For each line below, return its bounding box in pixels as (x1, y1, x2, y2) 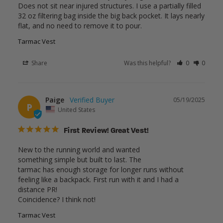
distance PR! (18, 184, 57, 194)
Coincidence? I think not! (18, 194, 96, 204)
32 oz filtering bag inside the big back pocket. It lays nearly (18, 11, 205, 21)
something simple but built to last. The (18, 154, 141, 164)
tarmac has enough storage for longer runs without (18, 164, 184, 174)
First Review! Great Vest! (64, 127, 149, 135)
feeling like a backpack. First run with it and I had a (18, 174, 179, 184)
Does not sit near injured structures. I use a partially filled (18, 1, 201, 11)
